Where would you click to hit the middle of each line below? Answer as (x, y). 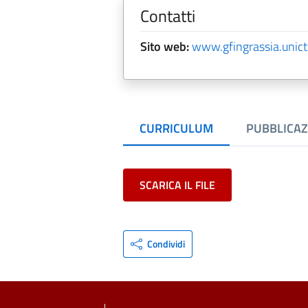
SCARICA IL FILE (177, 185)
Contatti (167, 16)
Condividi (166, 244)
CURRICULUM (176, 128)
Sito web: (164, 46)
